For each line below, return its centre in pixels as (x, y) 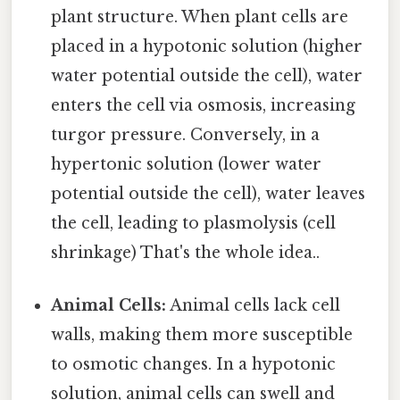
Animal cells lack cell (254, 305)
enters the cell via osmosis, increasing (204, 105)
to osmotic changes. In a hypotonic (194, 364)
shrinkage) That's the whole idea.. (186, 252)
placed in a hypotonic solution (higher (207, 46)
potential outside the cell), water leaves (208, 193)
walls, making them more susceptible (202, 334)
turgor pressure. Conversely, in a (186, 134)
